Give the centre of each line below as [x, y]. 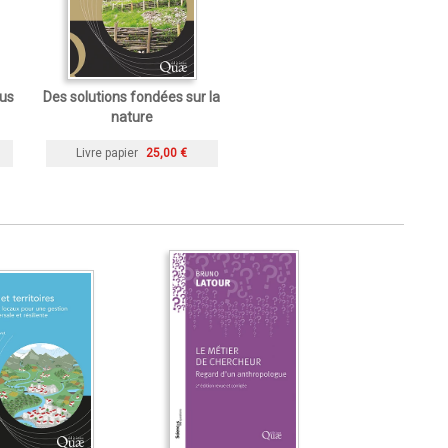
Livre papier [107, 153]
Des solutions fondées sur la [131, 97]
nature [131, 117]
